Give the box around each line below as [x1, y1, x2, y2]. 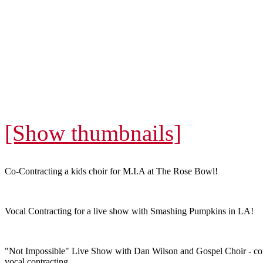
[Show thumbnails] [5, 120, 181, 146]
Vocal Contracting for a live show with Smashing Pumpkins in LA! [5, 205, 254, 216]
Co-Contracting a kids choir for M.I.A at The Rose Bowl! [5, 166, 218, 176]
